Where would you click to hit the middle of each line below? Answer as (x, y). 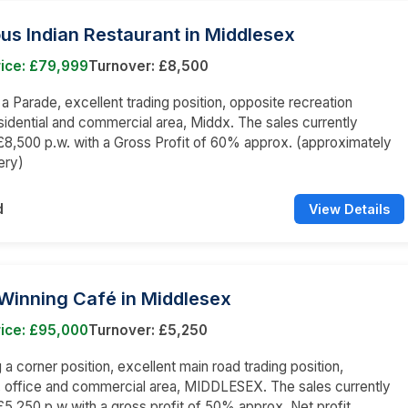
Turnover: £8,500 (148, 66)
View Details (349, 209)
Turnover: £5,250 (148, 330)
